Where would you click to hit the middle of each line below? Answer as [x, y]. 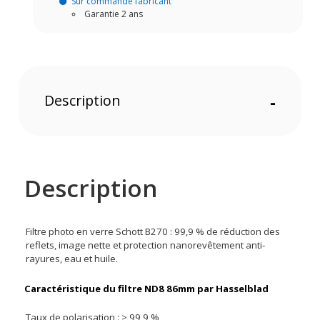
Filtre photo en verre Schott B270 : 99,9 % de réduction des [153, 231]
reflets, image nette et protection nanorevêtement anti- [146, 245]
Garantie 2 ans [114, 14]
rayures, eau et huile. [72, 258]
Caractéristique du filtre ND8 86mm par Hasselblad [147, 288]
